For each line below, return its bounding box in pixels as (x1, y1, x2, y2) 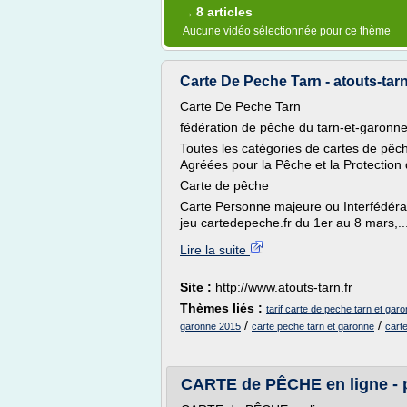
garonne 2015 (180, 321, 241, 332)
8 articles (196, 5, 253, 19)
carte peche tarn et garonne (252, 321, 374, 332)
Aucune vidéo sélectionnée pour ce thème (183, 25, 391, 37)
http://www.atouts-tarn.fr (215, 280, 352, 294)
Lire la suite (180, 243, 250, 257)
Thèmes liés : (180, 301, 266, 315)
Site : (180, 280, 215, 294)
